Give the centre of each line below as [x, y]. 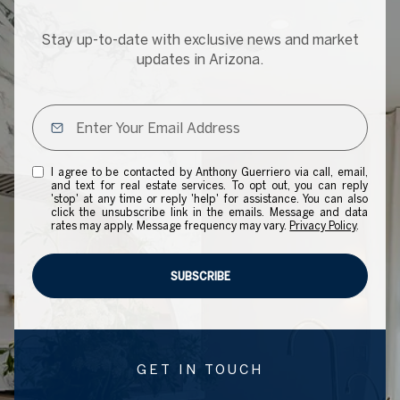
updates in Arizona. [200, 58]
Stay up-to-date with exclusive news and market [200, 39]
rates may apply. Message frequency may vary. [171, 225]
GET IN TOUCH [200, 369]
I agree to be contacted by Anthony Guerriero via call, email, [209, 171]
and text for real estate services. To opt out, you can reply [209, 185]
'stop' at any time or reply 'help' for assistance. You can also [209, 198]
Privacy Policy [323, 225]
